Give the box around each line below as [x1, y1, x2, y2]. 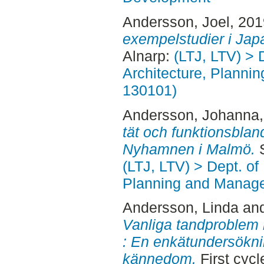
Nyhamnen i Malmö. [122, 140, 255, 157]
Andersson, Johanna [122, 106, 259, 123]
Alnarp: [122, 47, 174, 64]
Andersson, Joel [122, 13, 230, 30]
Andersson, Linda [122, 199, 239, 216]
